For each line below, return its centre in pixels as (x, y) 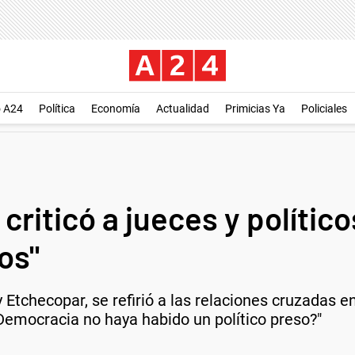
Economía (116, 109)
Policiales (324, 109)
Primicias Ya (255, 109)
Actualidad (183, 109)
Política (57, 109)
